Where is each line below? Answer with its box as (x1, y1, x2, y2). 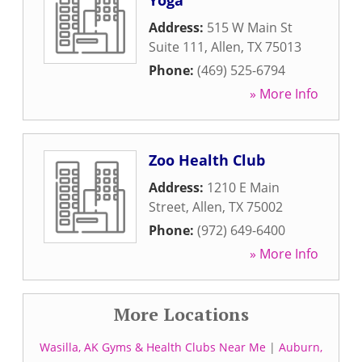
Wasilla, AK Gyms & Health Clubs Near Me (40, 339, 266, 355)
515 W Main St (207, 19, 293, 36)
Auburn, (279, 339, 322, 355)
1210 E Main (207, 179, 280, 196)
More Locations (113, 302, 249, 326)
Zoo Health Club (149, 150, 265, 170)
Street (149, 198, 186, 216)
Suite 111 (149, 38, 204, 56)
